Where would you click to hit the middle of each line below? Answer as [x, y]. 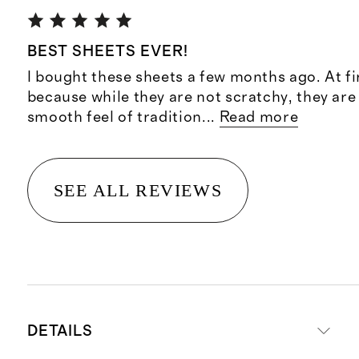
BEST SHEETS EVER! [107, 52]
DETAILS [60, 331]
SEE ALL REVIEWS [138, 190]
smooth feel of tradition [114, 117]
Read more [259, 117]
